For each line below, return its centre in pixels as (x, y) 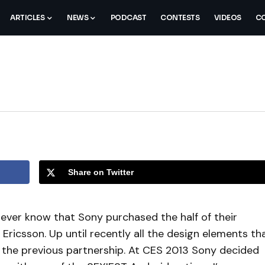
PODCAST (128, 18)
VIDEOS (227, 18)
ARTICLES (28, 18)
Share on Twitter (101, 172)
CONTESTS (180, 18)
